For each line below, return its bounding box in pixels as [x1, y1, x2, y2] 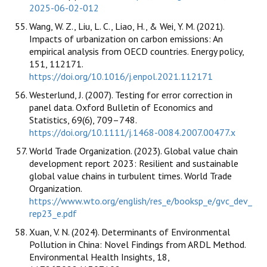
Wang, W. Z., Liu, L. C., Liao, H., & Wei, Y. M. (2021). [29, 20, 224, 33]
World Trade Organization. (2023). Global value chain [29, 145, 238, 157]
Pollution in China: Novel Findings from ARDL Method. [29, 238, 246, 251]
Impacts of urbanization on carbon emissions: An [29, 33, 223, 45]
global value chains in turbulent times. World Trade [29, 170, 232, 182]
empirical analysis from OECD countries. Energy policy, [29, 45, 244, 58]
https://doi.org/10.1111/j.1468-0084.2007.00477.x [29, 126, 235, 139]
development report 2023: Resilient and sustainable [29, 157, 238, 170]
